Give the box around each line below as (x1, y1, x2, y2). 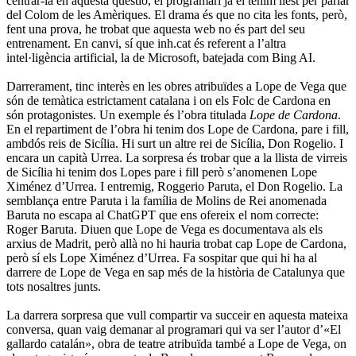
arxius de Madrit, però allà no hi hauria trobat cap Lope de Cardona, (6, 236, 346, 250)
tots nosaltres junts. (6, 279, 101, 293)
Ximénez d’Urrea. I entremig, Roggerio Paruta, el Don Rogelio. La (6, 179, 342, 193)
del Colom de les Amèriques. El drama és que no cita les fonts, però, (6, 7, 347, 21)
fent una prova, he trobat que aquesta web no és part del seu (6, 21, 305, 36)
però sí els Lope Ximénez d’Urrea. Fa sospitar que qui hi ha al (6, 250, 317, 265)
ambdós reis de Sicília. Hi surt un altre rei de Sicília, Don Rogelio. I (6, 136, 343, 150)
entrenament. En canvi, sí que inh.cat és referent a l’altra (6, 36, 286, 50)
